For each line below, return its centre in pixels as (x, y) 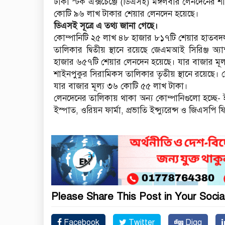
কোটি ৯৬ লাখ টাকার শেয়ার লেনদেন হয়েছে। (126, 14)
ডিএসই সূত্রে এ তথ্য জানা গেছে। (106, 26)
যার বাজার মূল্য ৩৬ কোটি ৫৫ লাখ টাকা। (121, 86)
